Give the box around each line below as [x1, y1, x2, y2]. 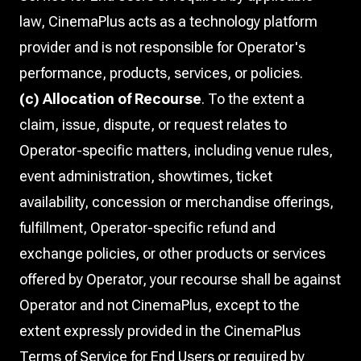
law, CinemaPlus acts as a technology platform [19, 13, 317, 30]
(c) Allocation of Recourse [19, 90, 201, 107]
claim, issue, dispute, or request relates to [19, 116, 287, 133]
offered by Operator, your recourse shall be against [19, 271, 341, 288]
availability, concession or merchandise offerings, [19, 193, 334, 210]
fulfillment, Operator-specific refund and [19, 219, 276, 236]
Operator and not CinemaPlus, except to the [19, 297, 300, 313]
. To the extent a [201, 90, 305, 107]
